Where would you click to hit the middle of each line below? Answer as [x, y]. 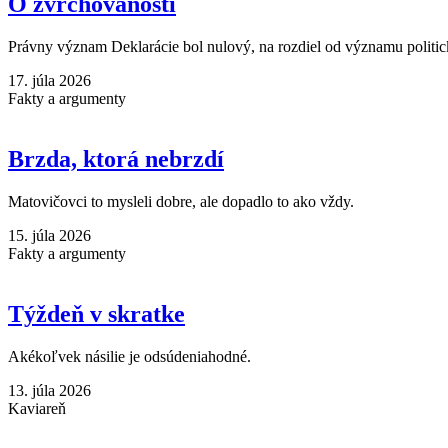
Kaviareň [37, 408]
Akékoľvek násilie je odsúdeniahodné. [129, 356]
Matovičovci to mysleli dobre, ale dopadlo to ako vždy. [181, 201]
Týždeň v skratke [96, 313]
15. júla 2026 [49, 235]
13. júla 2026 [49, 390]
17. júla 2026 [49, 80]
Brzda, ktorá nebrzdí [116, 158]
